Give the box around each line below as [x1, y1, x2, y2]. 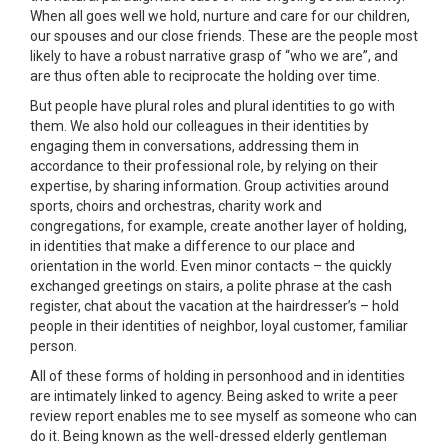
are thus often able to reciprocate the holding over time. [30, 67, 380, 84]
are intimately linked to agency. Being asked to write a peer [30, 387, 398, 404]
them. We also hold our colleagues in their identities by [30, 117, 369, 134]
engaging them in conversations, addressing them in [30, 137, 359, 154]
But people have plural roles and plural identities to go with [30, 97, 395, 114]
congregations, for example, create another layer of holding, [30, 217, 407, 234]
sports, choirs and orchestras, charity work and [30, 197, 322, 214]
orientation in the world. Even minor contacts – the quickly [30, 257, 392, 274]
